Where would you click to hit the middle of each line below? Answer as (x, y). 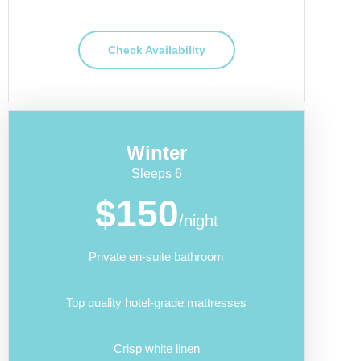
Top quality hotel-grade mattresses (156, 303)
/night (198, 221)
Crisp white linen (156, 349)
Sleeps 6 (156, 174)
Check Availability (156, 50)
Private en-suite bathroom (156, 257)
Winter (156, 153)
